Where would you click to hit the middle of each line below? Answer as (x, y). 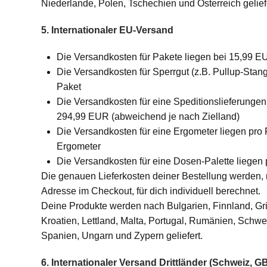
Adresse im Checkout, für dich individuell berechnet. (150, 191)
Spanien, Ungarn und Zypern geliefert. (122, 236)
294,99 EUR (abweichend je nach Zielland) (148, 117)
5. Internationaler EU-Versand (107, 30)
